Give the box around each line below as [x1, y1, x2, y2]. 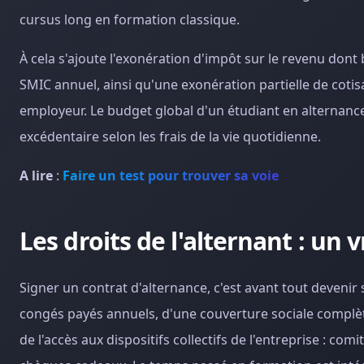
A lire [19, 167, 53, 184]
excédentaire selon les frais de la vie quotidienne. [19, 128, 321, 145]
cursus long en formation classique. [19, 11, 240, 28]
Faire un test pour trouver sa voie [63, 167, 279, 184]
